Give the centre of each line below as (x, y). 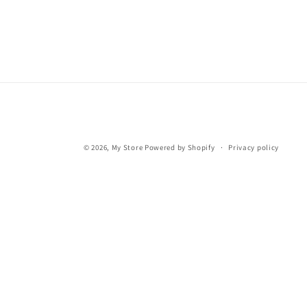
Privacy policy (254, 147)
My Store (127, 147)
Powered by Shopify (180, 147)
